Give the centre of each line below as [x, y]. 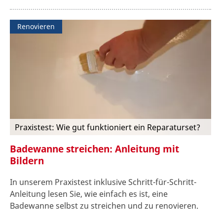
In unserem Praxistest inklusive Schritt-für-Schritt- [103, 182]
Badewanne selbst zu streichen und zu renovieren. [104, 205]
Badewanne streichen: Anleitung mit [94, 149]
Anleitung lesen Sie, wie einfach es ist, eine [89, 194]
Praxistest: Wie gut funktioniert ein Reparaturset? [108, 128]
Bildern [27, 161]
